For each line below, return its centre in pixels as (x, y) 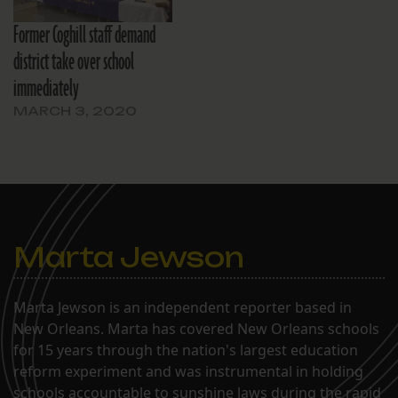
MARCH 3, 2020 (75, 110)
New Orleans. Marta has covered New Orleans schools (196, 328)
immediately (46, 88)
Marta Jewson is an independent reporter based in (183, 307)
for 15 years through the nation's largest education (186, 350)
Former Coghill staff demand (84, 35)
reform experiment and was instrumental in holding (188, 371)
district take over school (74, 62)
